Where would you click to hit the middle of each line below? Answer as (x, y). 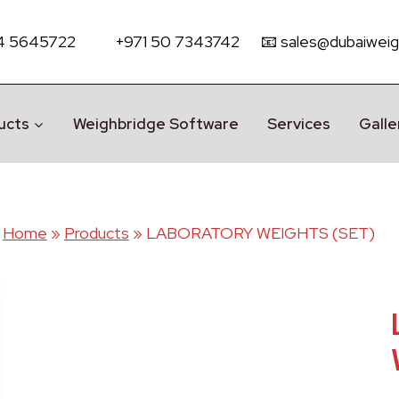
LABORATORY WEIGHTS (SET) (260, 233)
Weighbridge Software (155, 123)
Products (96, 233)
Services (299, 123)
